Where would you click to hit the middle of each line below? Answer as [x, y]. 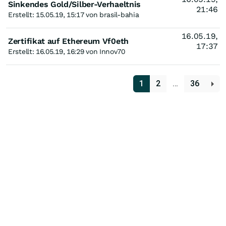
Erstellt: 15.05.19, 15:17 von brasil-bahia [74, 15]
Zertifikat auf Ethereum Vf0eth [68, 41]
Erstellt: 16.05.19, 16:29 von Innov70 [67, 51]
